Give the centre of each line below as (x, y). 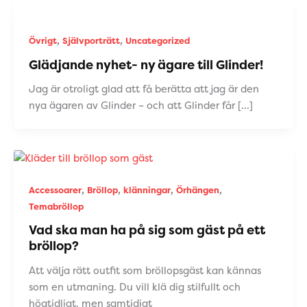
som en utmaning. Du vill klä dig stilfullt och (134, 287)
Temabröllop (56, 206)
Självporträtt (91, 40)
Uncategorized (157, 40)
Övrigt (42, 40)
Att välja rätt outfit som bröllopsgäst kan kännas (145, 271)
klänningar (147, 190)
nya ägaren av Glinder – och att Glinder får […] (140, 106)
